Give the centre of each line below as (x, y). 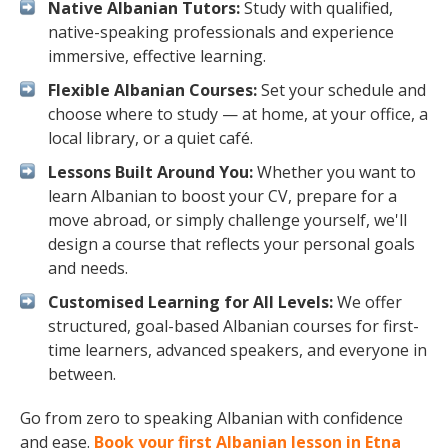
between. (82, 374)
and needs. (88, 268)
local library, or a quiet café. (150, 138)
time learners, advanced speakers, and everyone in (237, 350)
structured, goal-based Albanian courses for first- (233, 326)
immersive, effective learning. (157, 56)
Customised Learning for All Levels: (190, 302)
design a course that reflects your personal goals (231, 244)
